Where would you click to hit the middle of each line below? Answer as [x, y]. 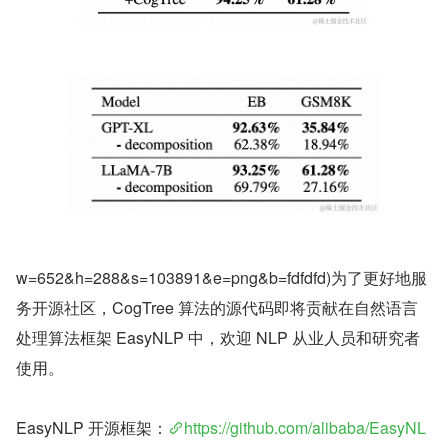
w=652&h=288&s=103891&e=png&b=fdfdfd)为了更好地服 [221, 277]
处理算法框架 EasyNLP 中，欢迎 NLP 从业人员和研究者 [218, 337]
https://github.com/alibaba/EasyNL [305, 427]
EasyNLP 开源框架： [92, 427]
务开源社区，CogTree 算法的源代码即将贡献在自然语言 [217, 307]
